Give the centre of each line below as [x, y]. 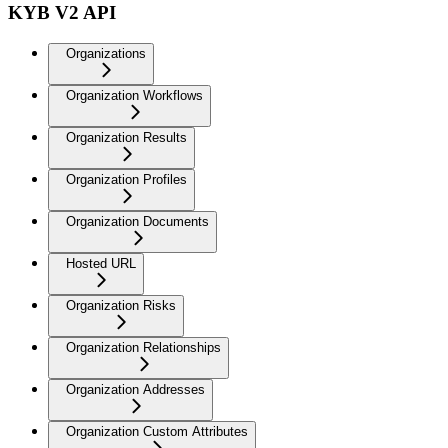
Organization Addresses [135, 389]
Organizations [106, 53]
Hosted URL [101, 263]
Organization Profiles [126, 179]
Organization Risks [121, 305]
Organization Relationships [143, 347]
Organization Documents [137, 221]
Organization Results [126, 137]
